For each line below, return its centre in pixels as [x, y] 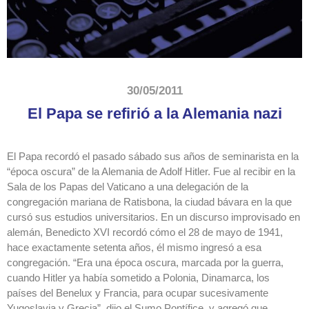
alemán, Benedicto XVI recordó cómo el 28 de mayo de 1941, [145, 232]
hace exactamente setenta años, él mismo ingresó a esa [134, 248]
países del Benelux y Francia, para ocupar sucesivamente [138, 293]
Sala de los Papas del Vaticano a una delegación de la [128, 187]
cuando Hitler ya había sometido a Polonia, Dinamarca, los [138, 278]
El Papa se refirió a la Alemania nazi [154, 114]
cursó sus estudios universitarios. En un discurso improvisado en [153, 217]
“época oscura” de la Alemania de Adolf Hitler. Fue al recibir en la [151, 172]
